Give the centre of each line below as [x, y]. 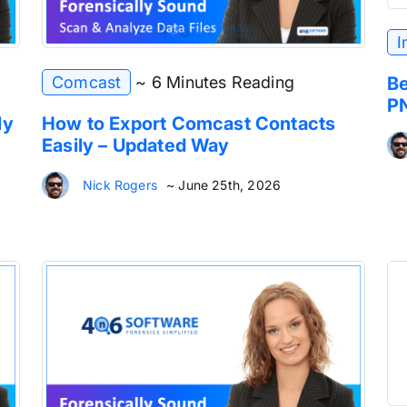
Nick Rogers [120, 184]
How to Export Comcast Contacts [189, 123]
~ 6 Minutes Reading [215, 82]
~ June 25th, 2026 [223, 184]
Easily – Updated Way [136, 145]
